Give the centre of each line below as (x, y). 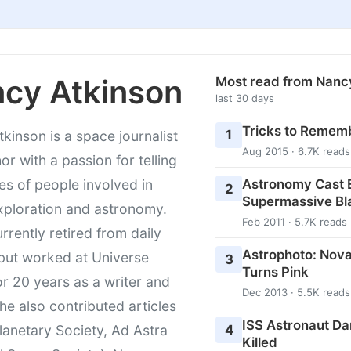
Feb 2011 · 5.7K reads (294, 221)
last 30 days (245, 98)
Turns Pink (275, 271)
